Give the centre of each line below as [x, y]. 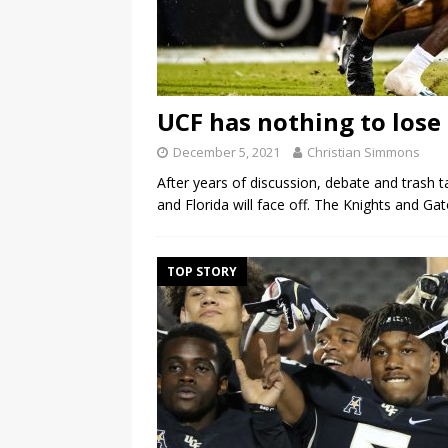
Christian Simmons [363, 152]
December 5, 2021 [226, 152]
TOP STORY [202, 272]
